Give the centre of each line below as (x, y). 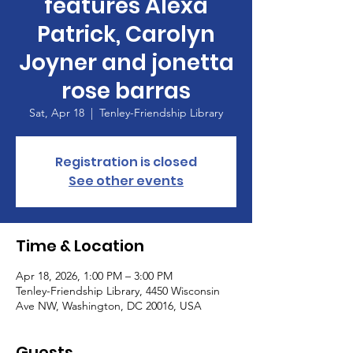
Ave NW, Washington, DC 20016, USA (109, 306)
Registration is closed (126, 162)
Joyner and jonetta (126, 63)
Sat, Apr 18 (57, 113)
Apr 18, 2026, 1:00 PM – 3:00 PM (94, 276)
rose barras (126, 91)
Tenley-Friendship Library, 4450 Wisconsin (118, 291)
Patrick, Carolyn (126, 34)
